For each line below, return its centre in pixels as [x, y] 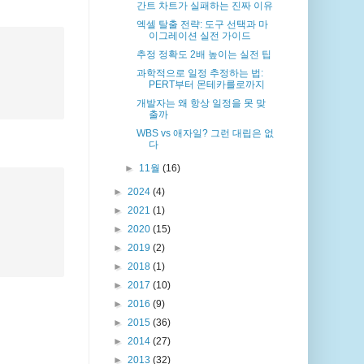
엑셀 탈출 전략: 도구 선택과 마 [203, 25]
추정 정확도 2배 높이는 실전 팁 [204, 55]
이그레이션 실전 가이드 [200, 36]
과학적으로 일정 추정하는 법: [200, 74]
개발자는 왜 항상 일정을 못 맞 [201, 104]
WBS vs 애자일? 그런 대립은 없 [206, 134]
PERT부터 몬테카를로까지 [207, 85]
